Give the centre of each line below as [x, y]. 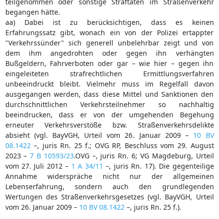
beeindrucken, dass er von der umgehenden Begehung [109, 114]
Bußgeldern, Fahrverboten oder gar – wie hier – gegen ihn [109, 63]
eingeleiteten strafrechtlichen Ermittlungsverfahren [109, 73]
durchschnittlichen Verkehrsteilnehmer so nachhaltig [109, 104]
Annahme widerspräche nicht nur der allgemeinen [109, 176]
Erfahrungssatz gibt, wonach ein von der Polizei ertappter [109, 32]
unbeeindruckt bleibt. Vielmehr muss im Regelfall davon [109, 84]
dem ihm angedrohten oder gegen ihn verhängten [109, 53]
